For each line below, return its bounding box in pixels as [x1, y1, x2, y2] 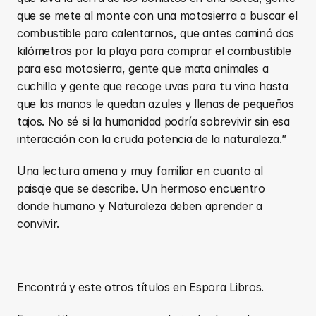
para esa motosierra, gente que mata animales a [17, 61, 269, 75]
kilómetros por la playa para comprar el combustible [17, 43, 291, 58]
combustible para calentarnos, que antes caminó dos [17, 25, 294, 40]
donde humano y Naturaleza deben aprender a [17, 198, 262, 213]
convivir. [17, 216, 60, 231]
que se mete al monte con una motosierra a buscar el [17, 8, 298, 23]
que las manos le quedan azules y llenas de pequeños [17, 96, 294, 111]
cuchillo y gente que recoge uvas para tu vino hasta [17, 78, 288, 93]
